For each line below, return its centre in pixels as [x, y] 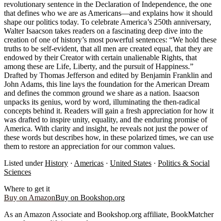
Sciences [18, 172]
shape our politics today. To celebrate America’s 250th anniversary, [108, 22]
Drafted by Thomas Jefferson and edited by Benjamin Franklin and [108, 75]
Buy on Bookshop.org [90, 197]
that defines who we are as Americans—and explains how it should [108, 13]
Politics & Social [184, 163]
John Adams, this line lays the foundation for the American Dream [107, 84]
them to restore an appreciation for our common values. [90, 146]
